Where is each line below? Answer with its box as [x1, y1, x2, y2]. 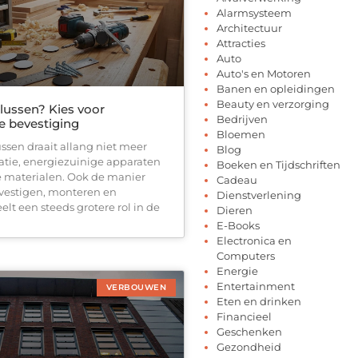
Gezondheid [217, 340, 281, 353]
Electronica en [217, 233, 292, 247]
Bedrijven [217, 112, 268, 125]
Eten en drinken [217, 294, 301, 308]
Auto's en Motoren [217, 66, 311, 80]
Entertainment [217, 279, 295, 292]
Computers [217, 249, 275, 262]
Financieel [217, 309, 272, 323]
